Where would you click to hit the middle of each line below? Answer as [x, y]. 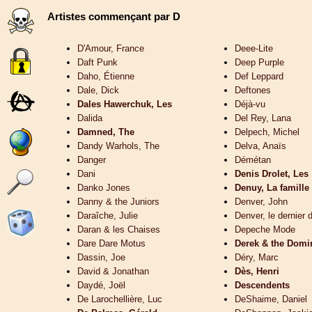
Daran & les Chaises [119, 230]
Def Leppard [259, 77]
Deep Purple [259, 63]
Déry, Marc [257, 258]
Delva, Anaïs [260, 146]
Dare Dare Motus [111, 244]
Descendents [262, 286]
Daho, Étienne [106, 77]
